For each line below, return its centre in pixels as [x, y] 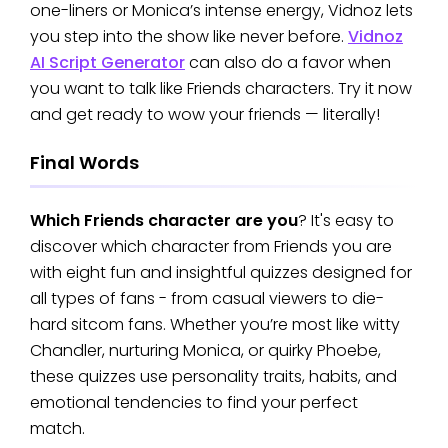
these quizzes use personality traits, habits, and [213, 377]
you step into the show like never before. [189, 36]
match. [59, 429]
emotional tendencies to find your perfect [194, 403]
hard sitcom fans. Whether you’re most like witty [215, 325]
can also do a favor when [288, 62]
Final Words [84, 162]
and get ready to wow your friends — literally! [205, 114]
